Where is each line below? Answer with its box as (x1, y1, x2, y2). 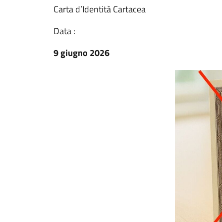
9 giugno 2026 (54, 46, 110, 59)
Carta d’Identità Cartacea (54, 2, 146, 16)
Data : (54, 24, 75, 38)
